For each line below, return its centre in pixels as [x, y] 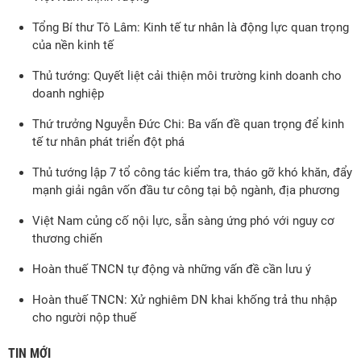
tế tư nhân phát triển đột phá [108, 142]
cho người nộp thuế [84, 318]
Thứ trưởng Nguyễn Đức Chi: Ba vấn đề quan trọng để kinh [188, 124]
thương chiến [67, 239]
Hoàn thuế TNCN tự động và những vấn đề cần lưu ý [172, 270]
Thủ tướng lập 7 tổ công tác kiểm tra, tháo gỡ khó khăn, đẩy [192, 173]
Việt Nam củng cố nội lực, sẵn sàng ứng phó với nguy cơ [183, 221]
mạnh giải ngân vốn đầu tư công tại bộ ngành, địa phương [186, 191]
